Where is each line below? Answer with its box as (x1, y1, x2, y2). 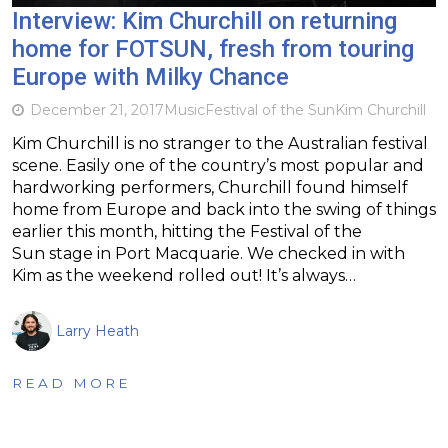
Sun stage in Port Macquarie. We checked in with (12, 243, 405, 263)
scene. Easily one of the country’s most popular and (12, 155, 424, 175)
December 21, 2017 (30, 100, 164, 119)
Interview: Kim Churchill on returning (12, 6, 397, 35)
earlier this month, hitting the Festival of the (12, 221, 362, 241)
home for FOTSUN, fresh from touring (12, 34, 414, 63)
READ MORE (12, 374, 131, 391)
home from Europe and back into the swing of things (12, 199, 436, 219)
